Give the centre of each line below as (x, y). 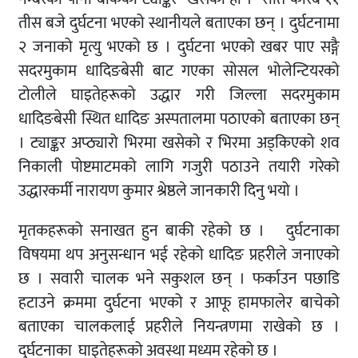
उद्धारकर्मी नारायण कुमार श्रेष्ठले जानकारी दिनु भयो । (159, 191)
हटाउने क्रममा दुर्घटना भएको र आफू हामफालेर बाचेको (179, 303)
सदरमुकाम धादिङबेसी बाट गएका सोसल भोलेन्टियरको (179, 72)
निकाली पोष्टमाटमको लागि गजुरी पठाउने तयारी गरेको (179, 167)
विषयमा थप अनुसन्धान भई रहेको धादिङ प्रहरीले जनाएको (179, 255)
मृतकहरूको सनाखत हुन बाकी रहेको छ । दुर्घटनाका (179, 231)
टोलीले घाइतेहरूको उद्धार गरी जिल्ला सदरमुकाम (179, 95)
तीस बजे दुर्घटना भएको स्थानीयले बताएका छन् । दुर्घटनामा (179, 24)
